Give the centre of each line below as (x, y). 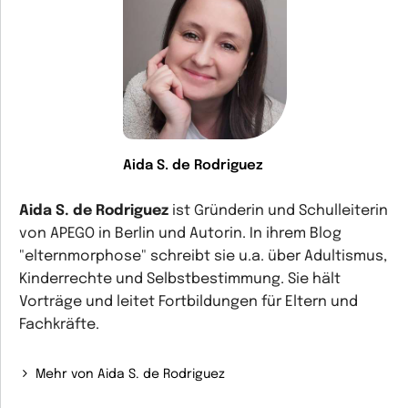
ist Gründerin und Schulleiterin (280, 211)
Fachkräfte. (59, 325)
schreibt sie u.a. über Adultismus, (269, 256)
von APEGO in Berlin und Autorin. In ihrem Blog (180, 234)
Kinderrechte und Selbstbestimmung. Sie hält (180, 279)
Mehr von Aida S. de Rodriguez (131, 374)
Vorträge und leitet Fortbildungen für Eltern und (189, 302)
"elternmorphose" (83, 256)
